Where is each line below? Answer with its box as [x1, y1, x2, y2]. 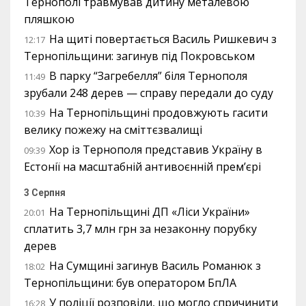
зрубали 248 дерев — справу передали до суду [24, 85, 273, 101]
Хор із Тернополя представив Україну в [49, 142, 262, 158]
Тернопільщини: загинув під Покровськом [24, 48, 255, 64]
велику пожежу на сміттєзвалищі [24, 122, 202, 138]
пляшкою [24, 12, 74, 27]
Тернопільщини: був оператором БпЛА [24, 275, 236, 291]
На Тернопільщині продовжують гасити [49, 105, 268, 121]
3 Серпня [24, 187, 66, 199]
